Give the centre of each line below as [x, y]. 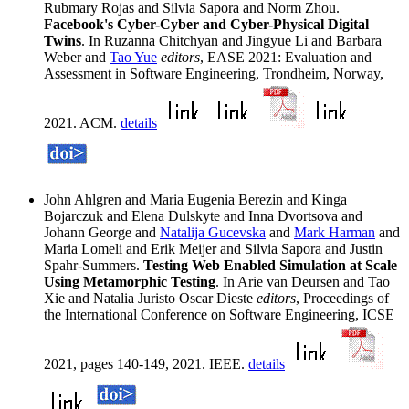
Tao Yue [133, 58]
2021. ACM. [82, 123]
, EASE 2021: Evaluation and [286, 58]
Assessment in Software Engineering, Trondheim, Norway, [214, 74]
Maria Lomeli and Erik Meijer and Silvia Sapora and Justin [213, 249]
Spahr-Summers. [94, 266]
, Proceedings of [342, 299]
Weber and [77, 58]
